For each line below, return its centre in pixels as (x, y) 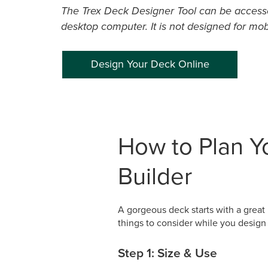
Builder (155, 176)
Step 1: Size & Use (167, 253)
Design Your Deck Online (150, 64)
